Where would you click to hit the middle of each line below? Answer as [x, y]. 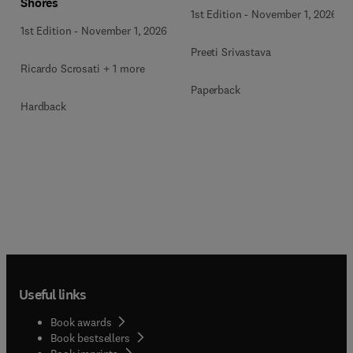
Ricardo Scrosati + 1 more [83, 69]
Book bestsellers [90, 338]
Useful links [53, 294]
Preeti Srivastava [231, 52]
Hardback [43, 106]
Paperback [216, 89]
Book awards [81, 322]
